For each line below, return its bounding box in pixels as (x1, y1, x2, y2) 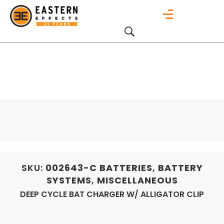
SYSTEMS (46, 174, 91, 186)
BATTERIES (99, 161, 152, 174)
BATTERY (157, 161, 203, 174)
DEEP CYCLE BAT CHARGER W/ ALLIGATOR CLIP (20, 188, 204, 200)
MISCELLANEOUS (96, 174, 178, 186)
